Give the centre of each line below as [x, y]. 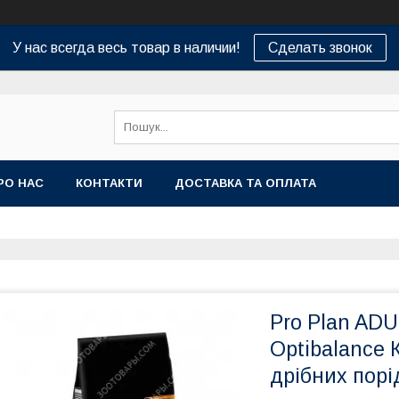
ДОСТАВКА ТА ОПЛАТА [245, 183]
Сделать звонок [320, 48]
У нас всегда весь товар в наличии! [126, 48]
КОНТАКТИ [109, 183]
